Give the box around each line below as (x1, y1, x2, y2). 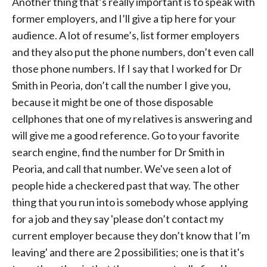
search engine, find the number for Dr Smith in (12, 145, 225, 159)
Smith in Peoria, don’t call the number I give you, (12, 79, 231, 92)
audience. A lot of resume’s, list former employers (12, 29, 240, 42)
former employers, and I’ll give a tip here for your (12, 12, 236, 25)
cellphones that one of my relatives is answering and (12, 112, 252, 125)
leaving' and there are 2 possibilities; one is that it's (12, 246, 244, 259)
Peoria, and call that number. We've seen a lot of (12, 162, 232, 175)
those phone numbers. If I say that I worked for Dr (12, 62, 242, 75)
